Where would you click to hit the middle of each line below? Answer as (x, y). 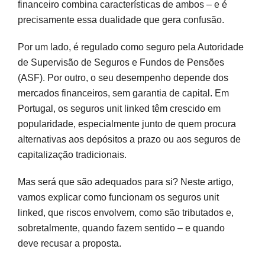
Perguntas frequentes (74, 170)
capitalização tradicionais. (72, 154)
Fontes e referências (72, 198)
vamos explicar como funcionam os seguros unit (118, 197)
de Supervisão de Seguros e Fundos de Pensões (121, 62)
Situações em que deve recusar (94, 119)
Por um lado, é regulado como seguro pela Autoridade (131, 47)
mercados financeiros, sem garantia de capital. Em (123, 93)
